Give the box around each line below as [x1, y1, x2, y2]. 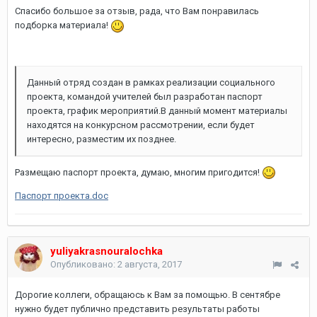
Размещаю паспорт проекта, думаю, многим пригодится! [15, 166, 262, 178]
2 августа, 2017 [117, 259, 182, 270]
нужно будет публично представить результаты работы [15, 304, 260, 314]
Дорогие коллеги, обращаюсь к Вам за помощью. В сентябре [15, 289, 280, 300]
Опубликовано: [50, 259, 117, 270]
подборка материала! [15, 20, 110, 30]
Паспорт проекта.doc [15, 190, 108, 202]
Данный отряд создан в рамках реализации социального [27, 76, 275, 88]
